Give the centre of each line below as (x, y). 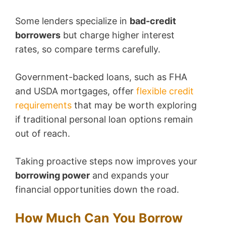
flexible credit (165, 91)
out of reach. (43, 133)
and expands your (129, 175)
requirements (43, 105)
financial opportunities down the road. (97, 189)
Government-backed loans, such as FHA (101, 77)
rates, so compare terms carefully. (88, 49)
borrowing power (52, 175)
